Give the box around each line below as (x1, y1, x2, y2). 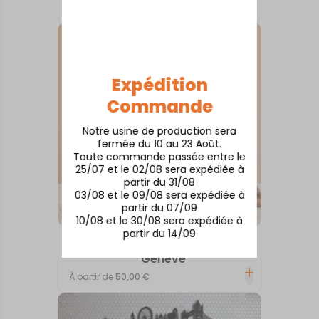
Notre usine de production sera (83, 123, 236, 138)
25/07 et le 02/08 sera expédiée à (75, 162, 244, 177)
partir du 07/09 (122, 200, 197, 215)
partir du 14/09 (123, 226, 196, 241)
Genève (140, 250, 186, 267)
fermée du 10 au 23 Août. (98, 136, 221, 151)
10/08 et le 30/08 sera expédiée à (76, 213, 243, 228)
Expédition (111, 73, 208, 97)
